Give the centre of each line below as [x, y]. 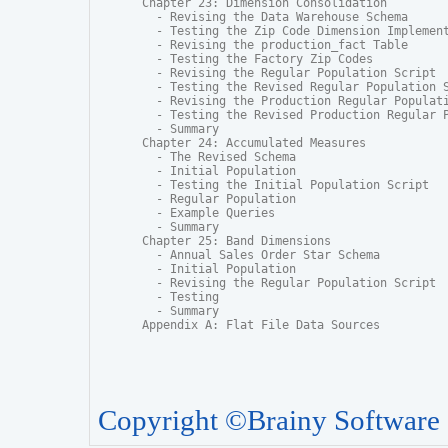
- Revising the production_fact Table [275, 45]
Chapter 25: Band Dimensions [236, 241]
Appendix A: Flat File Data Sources [261, 325]
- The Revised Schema [219, 157]
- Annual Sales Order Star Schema [261, 255]
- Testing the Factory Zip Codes [257, 59]
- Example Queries [208, 213]
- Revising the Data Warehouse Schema [275, 17]
